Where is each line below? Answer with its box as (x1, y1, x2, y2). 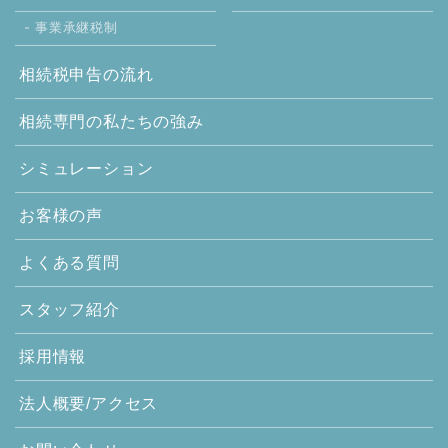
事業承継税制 (35, 19, 118, 35)
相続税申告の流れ (19, 65, 154, 83)
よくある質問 (19, 253, 120, 271)
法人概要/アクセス (19, 394, 159, 412)
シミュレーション (19, 159, 154, 177)
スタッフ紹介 (19, 300, 120, 318)
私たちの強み (103, 112, 204, 130)
